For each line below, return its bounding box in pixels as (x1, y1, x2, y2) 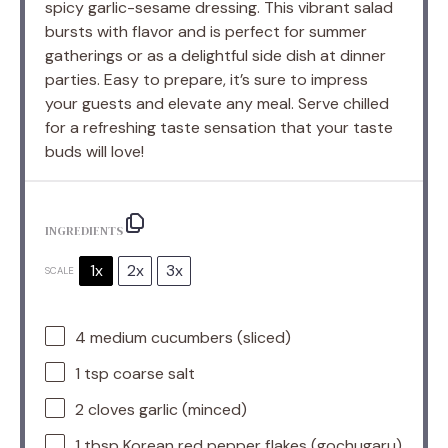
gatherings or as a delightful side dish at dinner (45, 45, 386, 67)
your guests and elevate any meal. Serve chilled (45, 93, 389, 115)
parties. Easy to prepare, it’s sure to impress (45, 69, 368, 91)
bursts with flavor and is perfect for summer (45, 21, 367, 43)
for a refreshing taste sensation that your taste (45, 117, 393, 139)
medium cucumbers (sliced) (86, 327, 291, 349)
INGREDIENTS (45, 223, 123, 240)
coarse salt (109, 363, 195, 385)
